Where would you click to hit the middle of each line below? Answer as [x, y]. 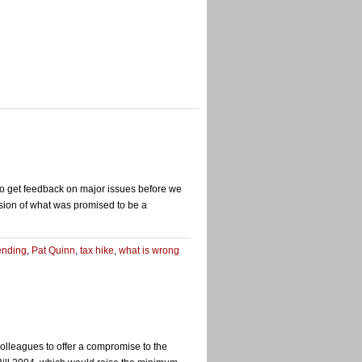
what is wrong [149, 250]
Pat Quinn [53, 250]
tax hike [97, 250]
